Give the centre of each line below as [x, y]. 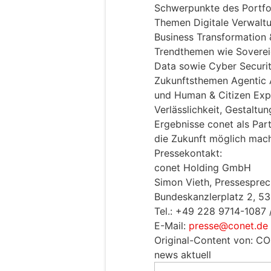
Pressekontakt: [188, 153]
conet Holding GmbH [203, 168]
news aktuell [183, 255]
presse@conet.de [228, 226]
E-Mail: [171, 226]
